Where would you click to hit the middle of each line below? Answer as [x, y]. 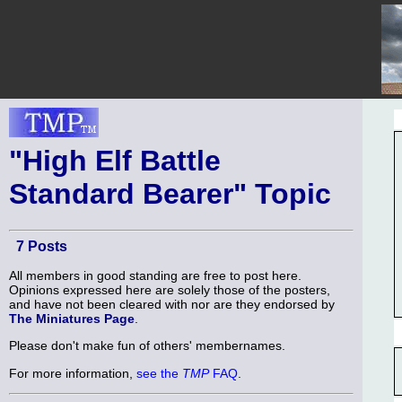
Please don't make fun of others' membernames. [147, 346]
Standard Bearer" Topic [170, 194]
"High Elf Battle [115, 161]
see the [159, 373]
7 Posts [42, 247]
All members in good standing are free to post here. [155, 275]
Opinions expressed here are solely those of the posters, [170, 289]
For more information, [73, 373]
